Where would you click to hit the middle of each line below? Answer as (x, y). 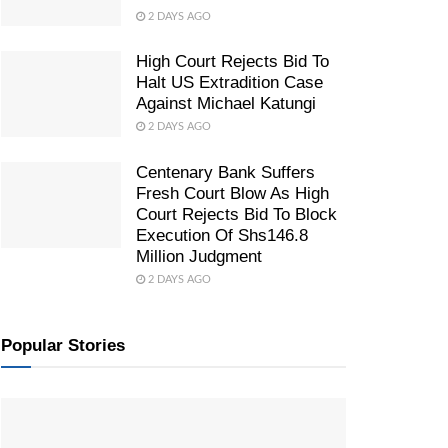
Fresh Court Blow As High (232, 194)
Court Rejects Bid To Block (236, 215)
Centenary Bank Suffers (225, 173)
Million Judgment (199, 257)
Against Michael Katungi (226, 104)
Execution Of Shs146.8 (222, 236)
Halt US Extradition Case (229, 83)
